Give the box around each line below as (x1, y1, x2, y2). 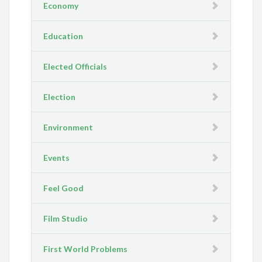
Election (43, 92, 76, 102)
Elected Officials (43, 61, 108, 72)
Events (43, 153, 70, 163)
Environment (43, 122, 94, 133)
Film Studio (43, 213, 88, 224)
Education (43, 31, 84, 42)
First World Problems (43, 244, 128, 254)
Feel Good (43, 183, 84, 194)
